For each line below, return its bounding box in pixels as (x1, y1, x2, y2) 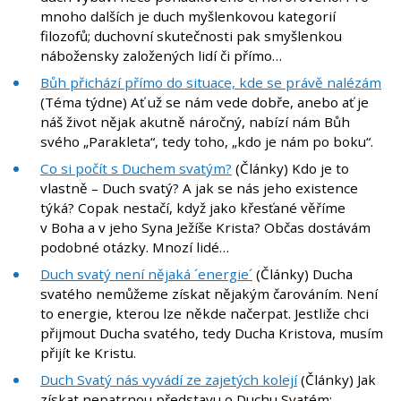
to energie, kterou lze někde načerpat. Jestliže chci (40, 304, 369, 323)
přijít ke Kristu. (40, 344, 136, 363)
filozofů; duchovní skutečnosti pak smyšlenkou (40, 27, 342, 46)
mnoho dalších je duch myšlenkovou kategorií (40, 7, 336, 26)
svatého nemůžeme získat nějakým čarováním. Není (40, 285, 378, 303)
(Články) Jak (297, 371, 376, 389)
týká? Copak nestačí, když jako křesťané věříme (40, 199, 346, 218)
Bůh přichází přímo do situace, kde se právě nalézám (40, 73, 381, 92)
